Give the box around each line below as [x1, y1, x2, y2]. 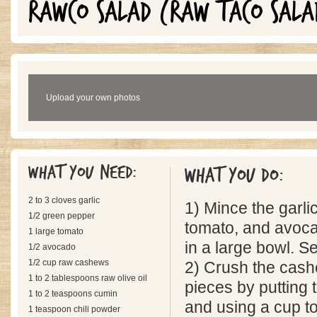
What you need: [28, 161, 142, 184]
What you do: [185, 163, 289, 188]
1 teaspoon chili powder [28, 304, 120, 314]
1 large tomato [28, 226, 83, 236]
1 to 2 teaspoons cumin [28, 289, 117, 299]
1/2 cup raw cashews [28, 258, 109, 267]
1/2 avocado [28, 242, 76, 252]
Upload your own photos [46, 93, 140, 103]
